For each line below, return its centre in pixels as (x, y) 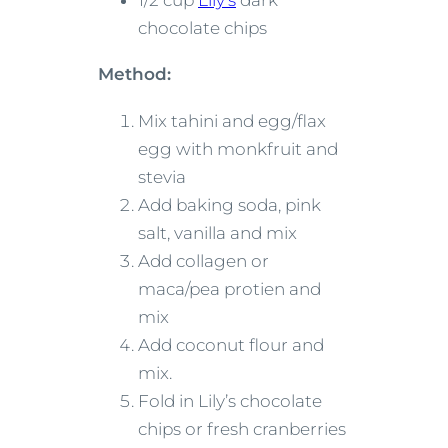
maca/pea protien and (229, 288)
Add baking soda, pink (229, 204)
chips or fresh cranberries (242, 428)
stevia (162, 176)
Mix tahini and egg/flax (232, 120)
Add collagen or (203, 260)
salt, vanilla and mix (217, 232)
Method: (134, 74)
